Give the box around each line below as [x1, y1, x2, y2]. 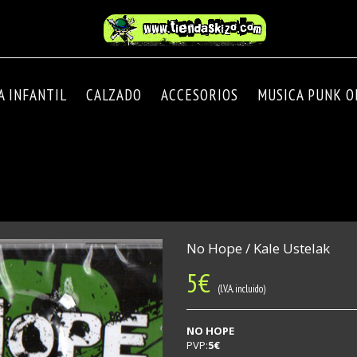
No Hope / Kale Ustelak [186, 239, 330, 257]
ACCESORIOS [161, 85, 238, 104]
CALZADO [86, 85, 142, 104]
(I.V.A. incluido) [210, 282, 265, 296]
